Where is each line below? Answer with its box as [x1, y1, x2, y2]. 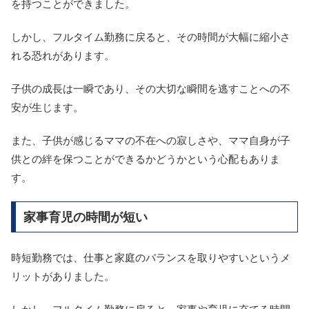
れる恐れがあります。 [11, 49, 114, 61]
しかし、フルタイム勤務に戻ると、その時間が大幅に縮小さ [11, 30, 290, 43]
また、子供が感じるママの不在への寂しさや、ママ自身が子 [11, 134, 290, 146]
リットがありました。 [11, 270, 114, 282]
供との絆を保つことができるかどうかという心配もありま [11, 152, 280, 165]
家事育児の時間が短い [23, 210, 148, 224]
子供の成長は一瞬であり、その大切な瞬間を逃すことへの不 [11, 82, 290, 94]
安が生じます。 [11, 101, 83, 113]
